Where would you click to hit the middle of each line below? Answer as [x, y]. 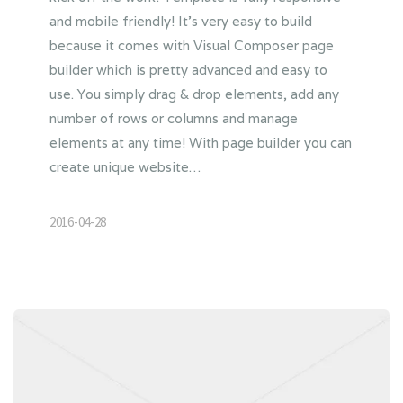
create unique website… [125, 166]
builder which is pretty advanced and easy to [188, 69]
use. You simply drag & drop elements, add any [194, 94]
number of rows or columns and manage [174, 118]
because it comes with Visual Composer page [192, 45]
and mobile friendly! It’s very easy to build [181, 21]
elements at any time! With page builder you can [201, 142]
